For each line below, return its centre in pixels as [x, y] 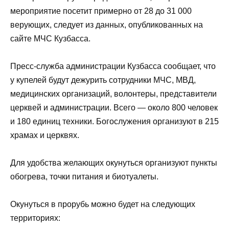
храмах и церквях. [45, 135]
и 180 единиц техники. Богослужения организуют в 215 [114, 122]
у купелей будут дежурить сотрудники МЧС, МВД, [103, 80]
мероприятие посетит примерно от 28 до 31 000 [101, 11]
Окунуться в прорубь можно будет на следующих [103, 204]
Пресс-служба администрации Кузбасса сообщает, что [113, 66]
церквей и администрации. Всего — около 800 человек [114, 108]
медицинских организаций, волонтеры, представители [113, 94]
